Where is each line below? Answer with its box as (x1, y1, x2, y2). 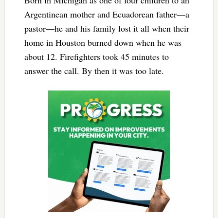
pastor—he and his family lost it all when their (24, 22, 189, 35)
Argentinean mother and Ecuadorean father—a (24, 8, 189, 20)
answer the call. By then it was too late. (24, 65, 164, 77)
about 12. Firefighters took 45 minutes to (24, 51, 169, 63)
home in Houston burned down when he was (24, 36, 182, 49)
